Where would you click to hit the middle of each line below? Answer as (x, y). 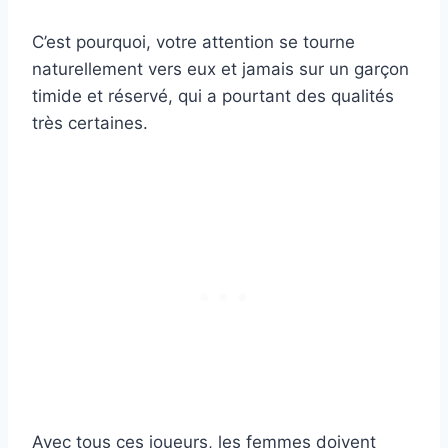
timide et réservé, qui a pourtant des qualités (213, 96)
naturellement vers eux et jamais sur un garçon (220, 69)
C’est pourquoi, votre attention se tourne (193, 42)
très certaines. (90, 123)
